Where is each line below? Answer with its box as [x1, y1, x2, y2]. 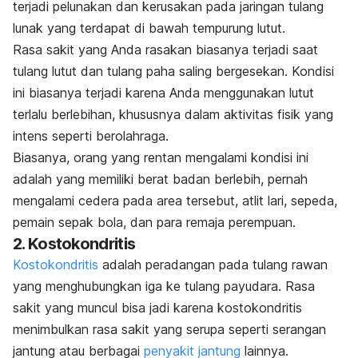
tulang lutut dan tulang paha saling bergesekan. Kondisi [13, 63, 334, 80]
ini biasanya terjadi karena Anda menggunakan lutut [13, 85, 314, 101]
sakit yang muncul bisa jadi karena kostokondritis [13, 300, 302, 316]
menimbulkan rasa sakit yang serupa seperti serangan [13, 321, 326, 338]
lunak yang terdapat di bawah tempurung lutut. [13, 20, 285, 37]
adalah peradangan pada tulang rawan [98, 257, 328, 273]
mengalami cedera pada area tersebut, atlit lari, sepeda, [13, 193, 337, 209]
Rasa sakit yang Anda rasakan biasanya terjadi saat [13, 42, 318, 58]
